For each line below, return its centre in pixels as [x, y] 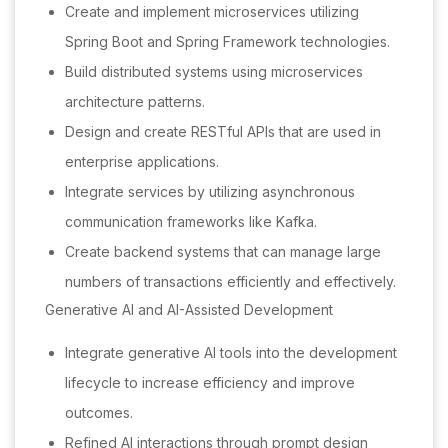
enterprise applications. [142, 162]
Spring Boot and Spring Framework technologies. [227, 42]
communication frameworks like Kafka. [191, 222]
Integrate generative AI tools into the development [231, 353]
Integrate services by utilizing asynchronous [210, 192]
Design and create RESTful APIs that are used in [223, 132]
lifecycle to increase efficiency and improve [210, 383]
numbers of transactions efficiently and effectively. [230, 282]
